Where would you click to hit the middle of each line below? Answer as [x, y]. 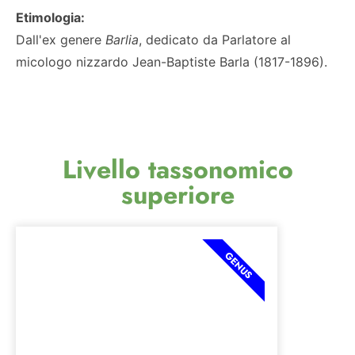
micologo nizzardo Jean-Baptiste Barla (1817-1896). [172, 61]
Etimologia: [50, 17]
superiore [177, 195]
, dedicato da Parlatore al [215, 39]
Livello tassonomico [177, 169]
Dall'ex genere [59, 39]
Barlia [120, 39]
